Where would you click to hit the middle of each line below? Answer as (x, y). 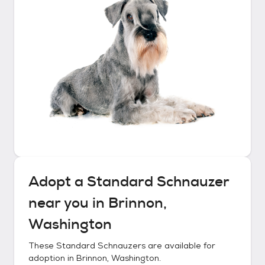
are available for (180, 245)
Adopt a (58, 182)
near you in (68, 203)
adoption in (52, 258)
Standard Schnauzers (101, 245)
